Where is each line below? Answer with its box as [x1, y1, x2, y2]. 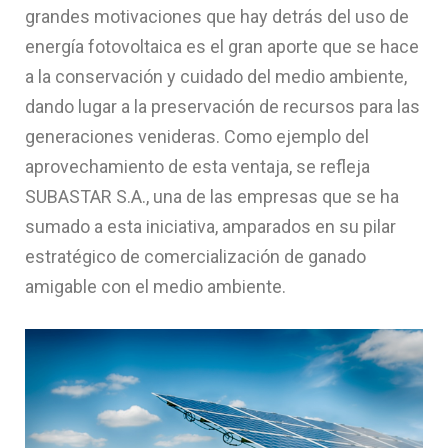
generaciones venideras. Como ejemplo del [25, 126, 369, 148]
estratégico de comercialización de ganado [25, 246, 366, 268]
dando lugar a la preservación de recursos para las [25, 96, 420, 118]
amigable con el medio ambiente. [25, 276, 286, 298]
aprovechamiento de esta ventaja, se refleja [25, 156, 370, 178]
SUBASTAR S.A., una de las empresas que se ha [25, 186, 399, 208]
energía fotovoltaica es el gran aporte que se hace [25, 36, 419, 58]
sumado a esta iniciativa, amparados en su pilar [25, 216, 396, 238]
